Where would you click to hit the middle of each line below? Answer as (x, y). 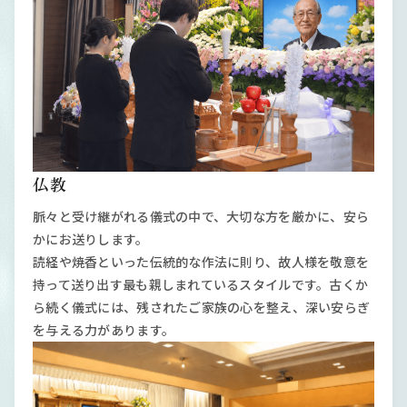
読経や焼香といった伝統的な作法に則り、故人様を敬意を (201, 262)
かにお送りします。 (91, 239)
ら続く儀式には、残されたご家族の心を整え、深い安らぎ (202, 308)
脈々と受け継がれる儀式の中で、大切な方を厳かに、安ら (201, 217)
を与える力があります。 (104, 330)
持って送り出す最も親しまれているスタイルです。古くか (201, 285)
